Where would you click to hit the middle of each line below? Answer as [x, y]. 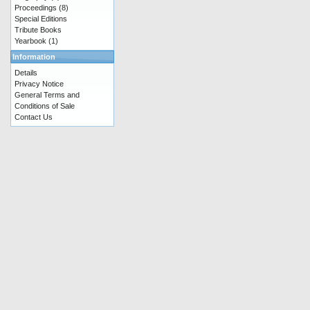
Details [26, 73]
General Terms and [47, 95]
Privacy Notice [39, 84]
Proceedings [36, 8]
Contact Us [34, 117]
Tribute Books [38, 30]
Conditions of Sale [45, 106]
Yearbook [30, 41]
